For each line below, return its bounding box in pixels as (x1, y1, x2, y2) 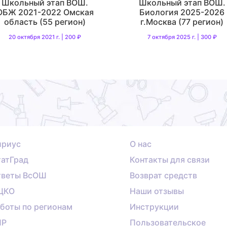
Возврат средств (130, 170, 197, 181)
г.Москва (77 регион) (140, 16, 224, 27)
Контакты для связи (130, 155, 210, 165)
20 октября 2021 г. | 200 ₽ (9, 33, 82, 41)
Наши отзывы (130, 186, 184, 197)
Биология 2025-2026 (139, 7, 225, 17)
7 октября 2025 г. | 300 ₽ (147, 33, 217, 41)
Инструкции (130, 202, 179, 212)
